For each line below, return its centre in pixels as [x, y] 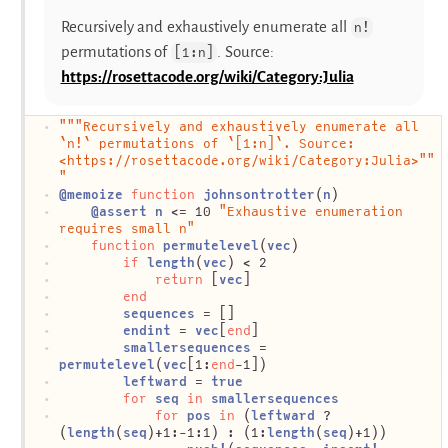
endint [147, 330]
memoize [95, 194]
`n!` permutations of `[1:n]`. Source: [207, 143]
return [179, 279]
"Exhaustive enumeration [311, 211]
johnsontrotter [259, 194]
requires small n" [127, 228]
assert [123, 211]
